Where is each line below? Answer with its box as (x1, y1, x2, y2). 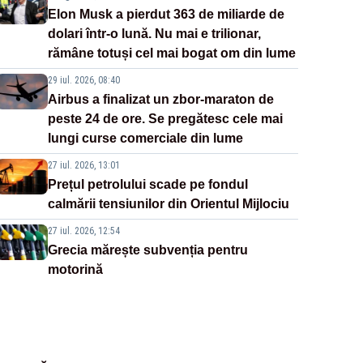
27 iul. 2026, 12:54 (47, 225, 120, 237)
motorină (47, 263, 103, 277)
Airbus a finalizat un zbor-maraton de (47, 92, 274, 107)
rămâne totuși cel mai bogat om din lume (47, 46, 296, 61)
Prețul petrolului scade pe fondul (47, 177, 248, 192)
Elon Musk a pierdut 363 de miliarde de (47, 7, 284, 22)
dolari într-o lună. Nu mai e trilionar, (47, 27, 261, 41)
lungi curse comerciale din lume (47, 131, 243, 146)
